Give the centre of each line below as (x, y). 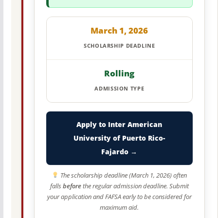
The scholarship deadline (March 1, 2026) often (123, 175)
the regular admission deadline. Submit (135, 186)
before (72, 186)
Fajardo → (119, 151)
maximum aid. (119, 207)
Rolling (119, 73)
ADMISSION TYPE (119, 88)
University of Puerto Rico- (119, 138)
